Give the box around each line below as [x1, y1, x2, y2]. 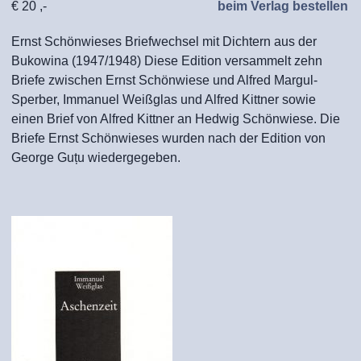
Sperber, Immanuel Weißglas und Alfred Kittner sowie [11, 93, 316, 106]
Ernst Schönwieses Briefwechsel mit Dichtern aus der [11, 35, 317, 48]
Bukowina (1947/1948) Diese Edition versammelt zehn [11, 54, 322, 68]
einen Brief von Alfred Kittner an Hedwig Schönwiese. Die [11, 112, 340, 126]
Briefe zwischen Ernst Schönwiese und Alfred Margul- [11, 73, 317, 87]
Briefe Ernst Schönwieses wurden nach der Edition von [11, 131, 326, 145]
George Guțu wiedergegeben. [11, 151, 206, 164]
